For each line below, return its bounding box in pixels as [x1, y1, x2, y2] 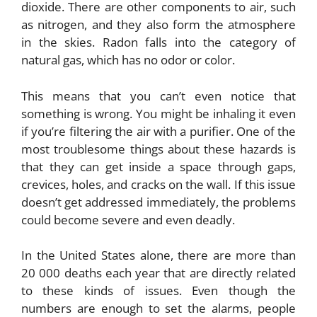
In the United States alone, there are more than [21, 247, 296, 264]
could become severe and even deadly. [21, 211, 238, 228]
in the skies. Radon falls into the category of [21, 34, 296, 51]
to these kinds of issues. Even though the [21, 282, 296, 299]
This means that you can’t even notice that [21, 87, 296, 104]
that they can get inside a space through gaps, [21, 158, 296, 175]
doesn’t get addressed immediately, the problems [21, 193, 296, 210]
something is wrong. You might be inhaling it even [21, 105, 296, 122]
